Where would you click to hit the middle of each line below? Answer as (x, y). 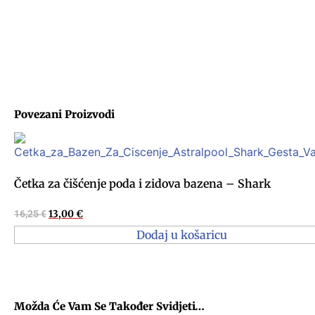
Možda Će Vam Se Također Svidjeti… (109, 307)
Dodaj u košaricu (182, 235)
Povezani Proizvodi (64, 114)
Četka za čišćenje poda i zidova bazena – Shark (142, 183)
